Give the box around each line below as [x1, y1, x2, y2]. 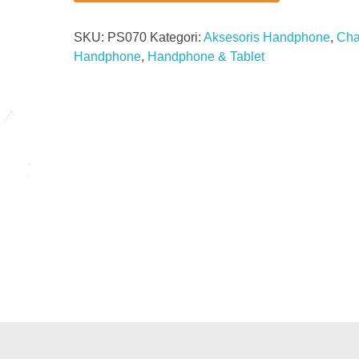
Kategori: [149, 30, 204, 45]
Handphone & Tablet [147, 50, 264, 64]
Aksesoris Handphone [203, 30, 330, 45]
